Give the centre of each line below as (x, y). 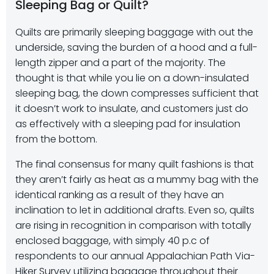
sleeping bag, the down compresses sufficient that (137, 93)
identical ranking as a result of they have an (120, 195)
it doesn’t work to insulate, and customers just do (132, 109)
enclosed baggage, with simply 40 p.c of (113, 241)
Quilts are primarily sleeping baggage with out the (134, 32)
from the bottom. (56, 139)
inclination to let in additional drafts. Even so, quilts (135, 210)
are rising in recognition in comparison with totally (133, 225)
